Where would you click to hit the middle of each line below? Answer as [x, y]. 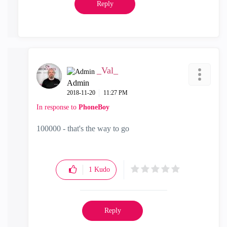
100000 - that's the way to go [83, 129]
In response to [58, 107]
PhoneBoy [94, 107]
